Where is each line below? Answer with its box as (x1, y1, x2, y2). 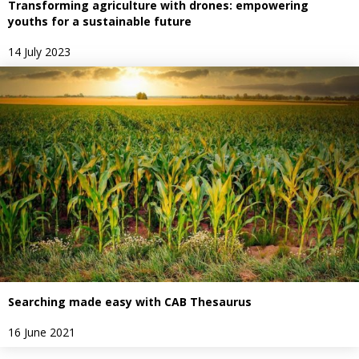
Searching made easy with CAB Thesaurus (8, 294, 252, 310)
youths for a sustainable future (8, 14, 192, 30)
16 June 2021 (8, 325, 75, 341)
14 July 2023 (8, 44, 71, 60)
